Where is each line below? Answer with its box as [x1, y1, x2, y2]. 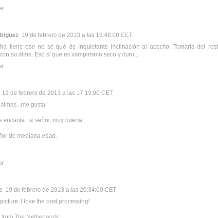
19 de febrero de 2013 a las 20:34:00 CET [5, 186, 116, 193]
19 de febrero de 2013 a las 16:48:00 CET [21, 31, 132, 38]
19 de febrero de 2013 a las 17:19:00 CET [2, 89, 113, 96]
